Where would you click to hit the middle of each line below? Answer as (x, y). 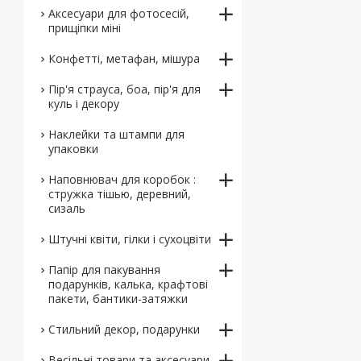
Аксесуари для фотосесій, (119, 13)
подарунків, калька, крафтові (128, 284)
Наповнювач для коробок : (122, 179)
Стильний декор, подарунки (124, 329)
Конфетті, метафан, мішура (124, 58)
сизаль (67, 208)
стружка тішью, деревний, (120, 194)
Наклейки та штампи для (116, 134)
